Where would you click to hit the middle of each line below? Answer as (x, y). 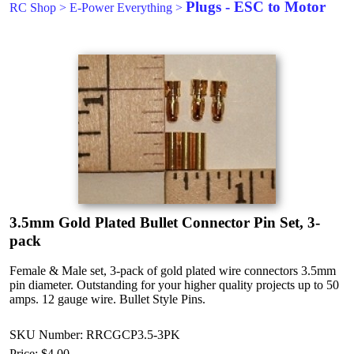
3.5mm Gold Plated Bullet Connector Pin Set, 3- (165, 222)
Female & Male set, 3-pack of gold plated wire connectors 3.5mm (173, 271)
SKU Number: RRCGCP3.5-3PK (95, 335)
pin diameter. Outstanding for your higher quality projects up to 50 (174, 285)
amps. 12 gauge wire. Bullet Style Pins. (107, 299)
